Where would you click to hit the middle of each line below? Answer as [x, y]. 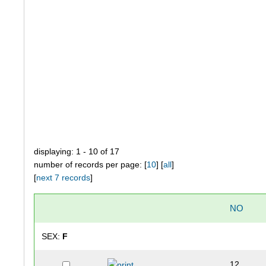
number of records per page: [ [91, 165]
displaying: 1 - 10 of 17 [77, 152]
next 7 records [64, 178]
